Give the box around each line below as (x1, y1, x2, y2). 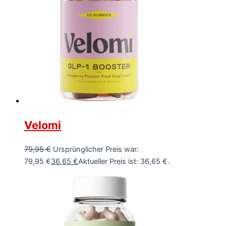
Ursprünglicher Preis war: (53, 145, 139, 154)
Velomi (24, 119, 61, 132)
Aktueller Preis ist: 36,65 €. (78, 157, 169, 166)
